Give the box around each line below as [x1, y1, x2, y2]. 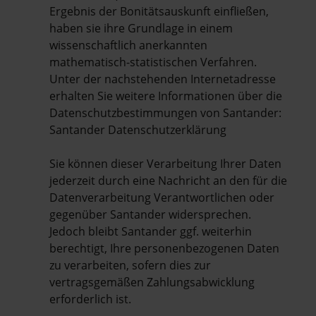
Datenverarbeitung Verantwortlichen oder [49, 189, 274, 205]
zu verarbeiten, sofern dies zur [49, 257, 211, 273]
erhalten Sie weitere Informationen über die [49, 87, 282, 104]
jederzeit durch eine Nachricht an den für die [49, 172, 287, 188]
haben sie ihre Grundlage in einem [49, 20, 233, 36]
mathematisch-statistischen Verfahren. [49, 54, 257, 70]
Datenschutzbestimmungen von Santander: [49, 104, 281, 121]
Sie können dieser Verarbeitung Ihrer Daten [49, 155, 281, 171]
